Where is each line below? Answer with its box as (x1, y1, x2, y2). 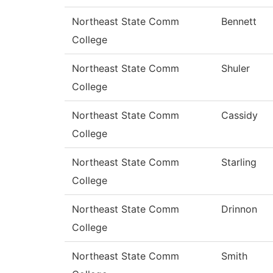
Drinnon (221, 203, 257, 216)
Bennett (221, 15, 257, 28)
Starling (221, 156, 257, 169)
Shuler (221, 62, 250, 75)
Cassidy (221, 109, 258, 122)
